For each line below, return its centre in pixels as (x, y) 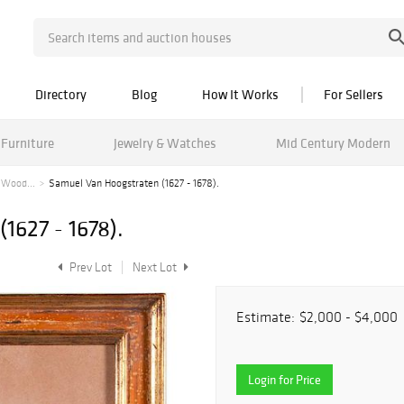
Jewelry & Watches (165, 142)
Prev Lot (89, 267)
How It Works (240, 94)
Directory (61, 94)
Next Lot (156, 267)
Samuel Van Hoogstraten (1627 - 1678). (134, 183)
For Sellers (353, 94)
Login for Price (285, 380)
